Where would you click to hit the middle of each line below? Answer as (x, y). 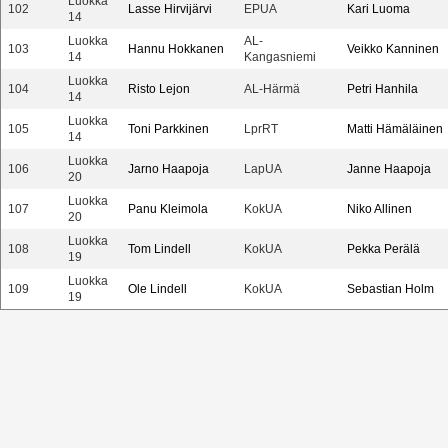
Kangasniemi (280, 57)
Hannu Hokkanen (176, 49)
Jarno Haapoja (168, 169)
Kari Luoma (378, 9)
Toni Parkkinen (168, 129)
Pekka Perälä (383, 249)
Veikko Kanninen (393, 49)
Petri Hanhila (382, 89)
